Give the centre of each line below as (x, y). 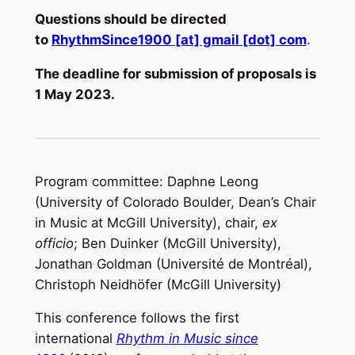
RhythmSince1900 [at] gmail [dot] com (179, 40)
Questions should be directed (130, 19)
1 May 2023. (74, 95)
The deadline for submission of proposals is (175, 74)
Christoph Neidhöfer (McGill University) (158, 284)
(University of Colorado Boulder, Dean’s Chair (175, 202)
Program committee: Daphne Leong (146, 181)
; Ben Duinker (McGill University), (177, 243)
